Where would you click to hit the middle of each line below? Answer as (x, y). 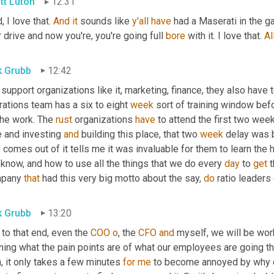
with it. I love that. (225, 36)
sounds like (105, 21)
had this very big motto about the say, (122, 178)
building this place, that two (139, 134)
